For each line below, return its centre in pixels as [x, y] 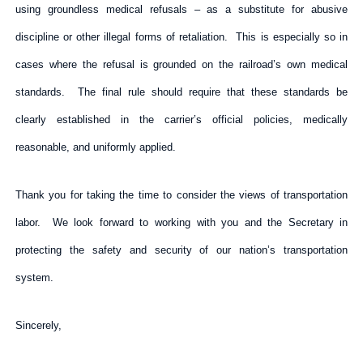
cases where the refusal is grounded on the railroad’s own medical [181, 64]
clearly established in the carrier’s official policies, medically [181, 119]
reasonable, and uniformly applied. [95, 147]
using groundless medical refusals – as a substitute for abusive [181, 9]
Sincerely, [38, 325]
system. [34, 277]
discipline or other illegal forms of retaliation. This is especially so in [181, 36]
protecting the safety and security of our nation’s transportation [181, 250]
